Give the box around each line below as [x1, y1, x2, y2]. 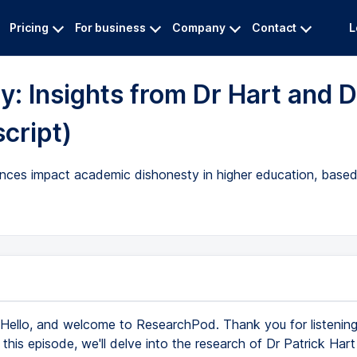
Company [172, 21, 226, 34]
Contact [252, 21, 296, 34]
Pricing [10, 21, 49, 34]
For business [75, 21, 146, 34]
